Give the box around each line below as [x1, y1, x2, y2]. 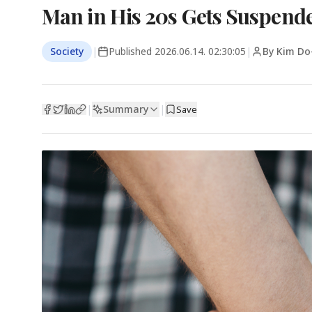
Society [50, 45, 84, 58]
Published [109, 45, 155, 58]
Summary [103, 102, 148, 116]
